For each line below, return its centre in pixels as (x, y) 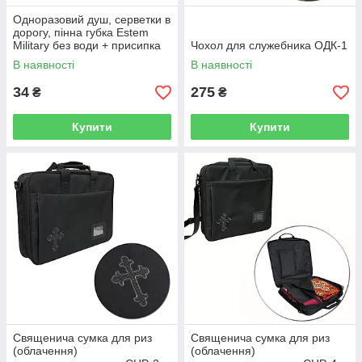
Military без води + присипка (87, 46)
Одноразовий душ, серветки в (92, 20)
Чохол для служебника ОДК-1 (269, 46)
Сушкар (33, 59)
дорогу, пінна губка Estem (81, 33)
